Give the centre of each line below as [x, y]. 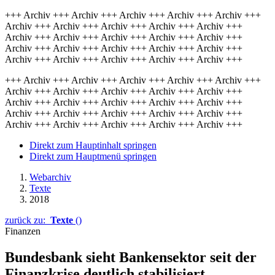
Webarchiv [50, 177]
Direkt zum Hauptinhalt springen [93, 145]
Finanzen [23, 231]
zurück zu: [28, 220]
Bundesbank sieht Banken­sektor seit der [131, 257]
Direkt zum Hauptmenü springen [93, 156]
